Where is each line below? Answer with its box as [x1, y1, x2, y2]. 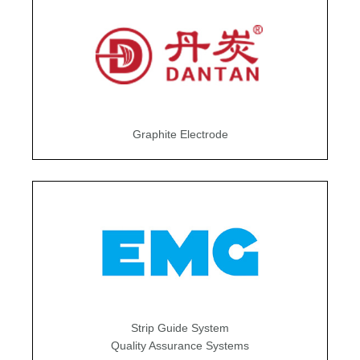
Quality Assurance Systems [111, 338, 249, 352]
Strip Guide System [131, 321, 229, 334]
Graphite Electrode [132, 128, 228, 141]
